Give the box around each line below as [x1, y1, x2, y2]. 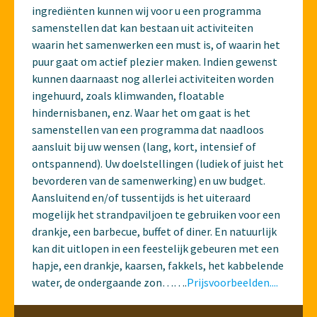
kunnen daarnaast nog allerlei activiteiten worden [32, 71, 274, 86]
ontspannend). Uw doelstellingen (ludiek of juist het [32, 156, 284, 171]
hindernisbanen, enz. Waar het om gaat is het [32, 105, 250, 120]
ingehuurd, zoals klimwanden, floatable [32, 88, 224, 103]
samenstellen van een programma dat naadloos [32, 122, 264, 137]
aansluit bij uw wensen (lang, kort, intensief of [32, 139, 256, 154]
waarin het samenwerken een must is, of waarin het [32, 37, 280, 52]
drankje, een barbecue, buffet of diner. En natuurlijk [32, 224, 277, 238]
